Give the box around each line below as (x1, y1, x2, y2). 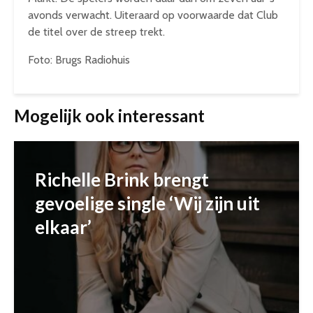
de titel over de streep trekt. (28, 24, 165, 38)
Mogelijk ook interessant (14, 105, 205, 126)
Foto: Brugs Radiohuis (28, 52, 130, 66)
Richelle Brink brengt (35, 168, 209, 191)
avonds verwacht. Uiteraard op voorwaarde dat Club (28, 8, 278, 22)
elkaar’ (35, 215, 92, 238)
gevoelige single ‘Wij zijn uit (35, 191, 260, 214)
